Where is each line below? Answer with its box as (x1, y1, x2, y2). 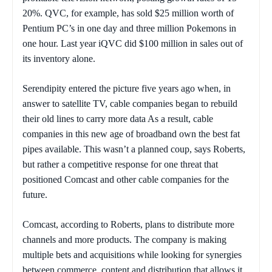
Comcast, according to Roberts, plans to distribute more (22, 219, 234, 230)
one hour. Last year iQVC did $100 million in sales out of (22, 38, 243, 49)
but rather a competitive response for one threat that (22, 159, 218, 170)
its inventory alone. (22, 53, 95, 64)
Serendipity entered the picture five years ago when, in (22, 83, 231, 94)
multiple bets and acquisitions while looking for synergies (22, 250, 242, 260)
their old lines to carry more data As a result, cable (22, 114, 213, 124)
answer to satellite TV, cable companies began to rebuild (22, 98, 237, 109)
